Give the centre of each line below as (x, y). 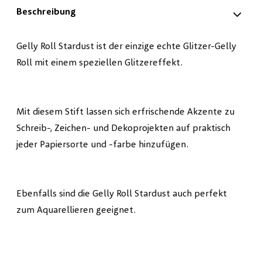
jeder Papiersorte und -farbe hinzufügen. (102, 145)
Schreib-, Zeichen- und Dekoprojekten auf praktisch (123, 129)
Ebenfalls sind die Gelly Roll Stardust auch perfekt (122, 194)
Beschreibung (46, 13)
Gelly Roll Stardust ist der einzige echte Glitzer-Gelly (126, 47)
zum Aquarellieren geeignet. (76, 211)
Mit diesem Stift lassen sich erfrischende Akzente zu (125, 113)
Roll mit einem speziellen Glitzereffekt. (99, 63)
